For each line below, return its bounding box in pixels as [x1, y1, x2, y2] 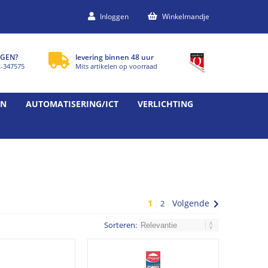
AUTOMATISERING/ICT [26, 98, 118, 109]
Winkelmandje [162, 11, 209, 22]
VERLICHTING [138, 98, 193, 109]
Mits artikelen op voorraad [75, 62, 157, 71]
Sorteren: [104, 219, 139, 230]
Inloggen [100, 11, 129, 22]
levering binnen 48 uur [75, 52, 154, 62]
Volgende [172, 197, 209, 209]
